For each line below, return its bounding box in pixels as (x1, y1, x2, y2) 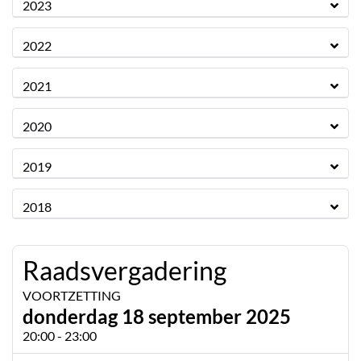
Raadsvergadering (23, 255, 226, 286)
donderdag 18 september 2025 (23, 305, 291, 328)
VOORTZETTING (23, 288, 121, 303)
